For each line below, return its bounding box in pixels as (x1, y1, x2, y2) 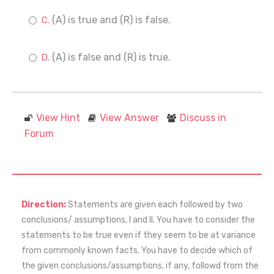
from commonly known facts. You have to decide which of (21, 245, 253, 256)
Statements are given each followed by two (68, 199, 243, 210)
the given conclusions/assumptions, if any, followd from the (21, 261, 259, 271)
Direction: (21, 199, 68, 210)
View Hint (36, 112, 80, 124)
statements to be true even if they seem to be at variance (21, 230, 256, 240)
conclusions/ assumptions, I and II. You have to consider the (21, 215, 255, 225)
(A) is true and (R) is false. (52, 14, 171, 26)
